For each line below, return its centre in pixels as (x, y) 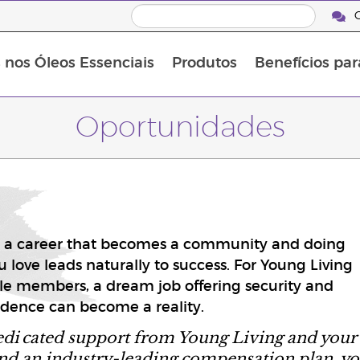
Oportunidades (180, 128)
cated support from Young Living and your (188, 336)
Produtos (204, 64)
